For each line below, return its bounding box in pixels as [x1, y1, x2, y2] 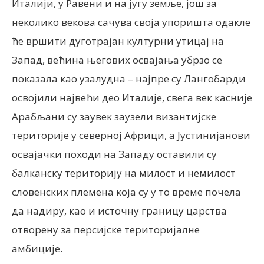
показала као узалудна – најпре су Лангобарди [12, 72, 246, 85]
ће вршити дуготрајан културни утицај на [12, 34, 224, 48]
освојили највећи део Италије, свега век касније [12, 91, 252, 104]
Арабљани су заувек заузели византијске [12, 110, 216, 123]
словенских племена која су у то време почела [12, 185, 241, 199]
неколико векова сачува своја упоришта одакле [12, 15, 250, 29]
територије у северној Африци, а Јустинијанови [12, 128, 250, 142]
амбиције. [12, 242, 62, 255]
